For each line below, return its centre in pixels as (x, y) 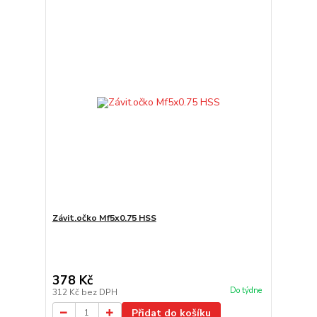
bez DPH (99, 292)
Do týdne (246, 290)
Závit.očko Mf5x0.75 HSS (104, 218)
